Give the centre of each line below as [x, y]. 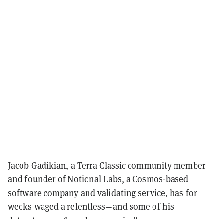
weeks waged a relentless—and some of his [91, 206]
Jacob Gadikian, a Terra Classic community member [107, 165]
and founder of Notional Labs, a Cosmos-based [98, 179]
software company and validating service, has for [102, 193]
